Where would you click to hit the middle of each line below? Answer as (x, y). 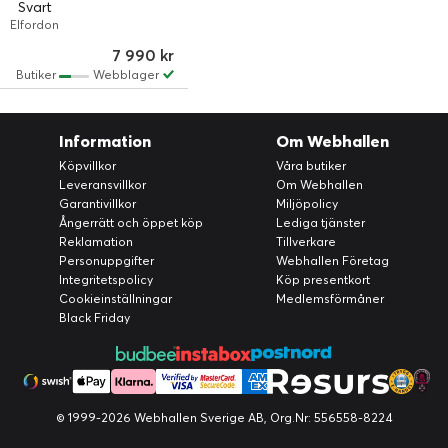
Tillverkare (305, 241)
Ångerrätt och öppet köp (131, 222)
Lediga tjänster (320, 222)
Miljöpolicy (306, 203)
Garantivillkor (98, 203)
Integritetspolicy (106, 279)
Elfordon (35, 24)
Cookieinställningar (116, 298)
